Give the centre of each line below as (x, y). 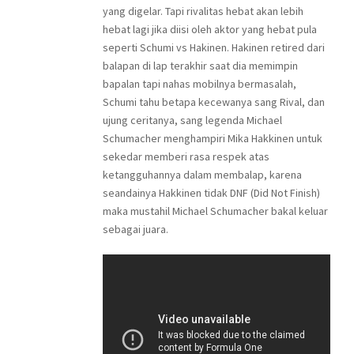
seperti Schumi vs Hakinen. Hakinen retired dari (214, 47)
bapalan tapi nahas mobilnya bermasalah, (200, 84)
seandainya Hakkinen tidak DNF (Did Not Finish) (211, 193)
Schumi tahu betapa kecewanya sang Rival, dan (214, 102)
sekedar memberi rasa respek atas (186, 156)
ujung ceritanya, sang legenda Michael (192, 120)
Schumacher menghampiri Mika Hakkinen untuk (213, 138)
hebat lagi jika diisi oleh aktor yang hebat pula (210, 29)
